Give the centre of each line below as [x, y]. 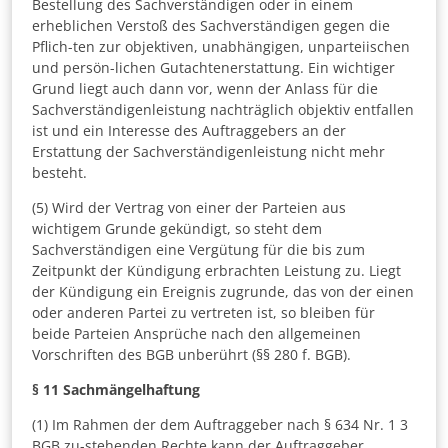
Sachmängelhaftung [131, 390]
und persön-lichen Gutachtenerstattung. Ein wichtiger [213, 68]
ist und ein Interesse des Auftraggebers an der [189, 131]
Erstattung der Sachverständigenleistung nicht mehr [208, 152]
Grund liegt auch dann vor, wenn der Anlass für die [205, 89]
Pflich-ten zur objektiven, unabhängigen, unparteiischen [221, 47]
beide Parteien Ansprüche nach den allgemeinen [196, 334]
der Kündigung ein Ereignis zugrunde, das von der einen [223, 292]
